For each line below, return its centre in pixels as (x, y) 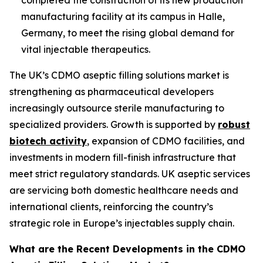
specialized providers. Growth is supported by (114, 124)
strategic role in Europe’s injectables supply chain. (122, 223)
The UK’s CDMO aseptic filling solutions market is (119, 75)
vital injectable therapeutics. (86, 49)
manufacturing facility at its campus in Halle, (123, 16)
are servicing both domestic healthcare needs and (124, 190)
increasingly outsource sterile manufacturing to (117, 108)
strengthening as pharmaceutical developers (112, 91)
